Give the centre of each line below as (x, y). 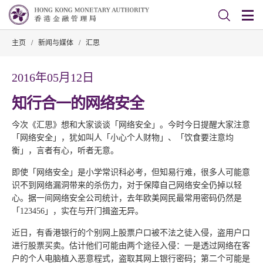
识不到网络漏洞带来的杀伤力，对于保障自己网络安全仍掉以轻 (127, 185)
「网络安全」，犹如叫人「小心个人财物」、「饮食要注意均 (123, 138)
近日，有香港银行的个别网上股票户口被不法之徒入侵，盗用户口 (131, 233)
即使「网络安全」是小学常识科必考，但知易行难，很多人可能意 (131, 172)
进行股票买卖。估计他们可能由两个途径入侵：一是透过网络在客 (131, 246)
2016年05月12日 (53, 77)
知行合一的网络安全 (78, 104)
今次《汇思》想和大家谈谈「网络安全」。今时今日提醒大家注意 (131, 125)
